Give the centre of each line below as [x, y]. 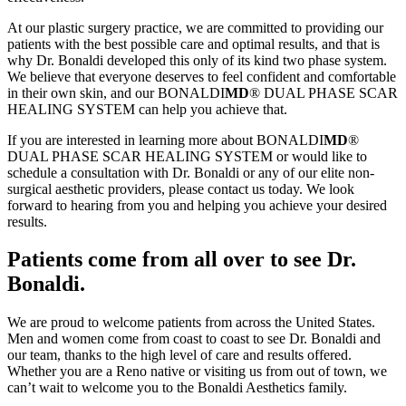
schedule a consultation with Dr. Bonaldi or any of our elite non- [191, 172]
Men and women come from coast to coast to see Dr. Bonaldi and [194, 339]
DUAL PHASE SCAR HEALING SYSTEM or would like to [187, 156]
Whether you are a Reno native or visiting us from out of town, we [197, 372]
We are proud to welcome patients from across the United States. [191, 323]
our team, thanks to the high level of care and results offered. [179, 355]
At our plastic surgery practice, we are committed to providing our [195, 27]
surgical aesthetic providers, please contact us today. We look [181, 188]
